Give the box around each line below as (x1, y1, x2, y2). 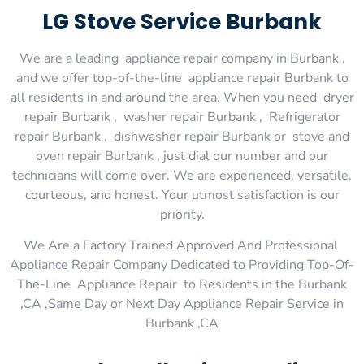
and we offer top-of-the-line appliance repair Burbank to (15, 69, 349, 87)
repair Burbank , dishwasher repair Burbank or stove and (15, 128, 349, 145)
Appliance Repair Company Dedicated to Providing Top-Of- (10, 256, 354, 275)
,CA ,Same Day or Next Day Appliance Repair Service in (20, 295, 344, 314)
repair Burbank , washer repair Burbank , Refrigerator (24, 108, 340, 126)
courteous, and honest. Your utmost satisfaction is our (24, 186, 340, 204)
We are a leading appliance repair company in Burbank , (19, 50, 345, 67)
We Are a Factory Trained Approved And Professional (23, 236, 341, 255)
